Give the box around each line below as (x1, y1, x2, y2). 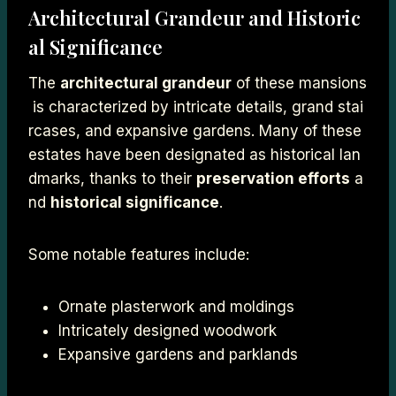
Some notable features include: (28, 245, 249, 263)
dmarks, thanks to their (28, 169, 196, 187)
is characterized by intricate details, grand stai (28, 97, 363, 116)
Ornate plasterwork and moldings (58, 297, 294, 316)
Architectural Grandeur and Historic (28, 4, 361, 31)
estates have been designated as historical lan (28, 145, 361, 164)
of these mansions (232, 73, 367, 92)
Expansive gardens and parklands (58, 345, 298, 363)
